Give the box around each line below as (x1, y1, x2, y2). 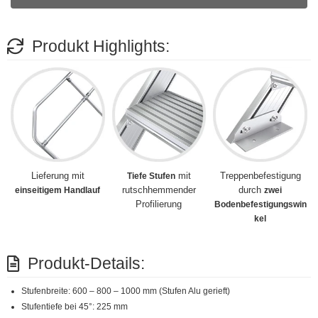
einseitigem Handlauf (15, 185, 101, 196)
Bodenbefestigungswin (214, 199, 307, 210)
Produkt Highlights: (31, 37, 170, 56)
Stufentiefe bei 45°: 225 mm (21, 302, 128, 312)
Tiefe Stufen (126, 171, 175, 182)
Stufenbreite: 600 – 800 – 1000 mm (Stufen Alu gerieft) (21, 286, 230, 297)
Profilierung (136, 199, 182, 210)
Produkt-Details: (27, 254, 145, 273)
